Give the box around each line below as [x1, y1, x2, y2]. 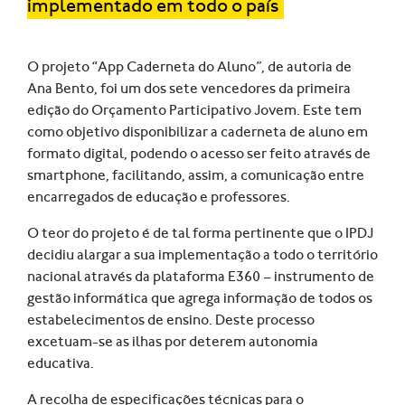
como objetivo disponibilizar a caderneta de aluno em [27, 123, 368, 141]
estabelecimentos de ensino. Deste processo [27, 311, 315, 329]
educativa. [27, 354, 94, 372]
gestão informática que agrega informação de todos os [27, 289, 372, 307]
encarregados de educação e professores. [27, 188, 290, 206]
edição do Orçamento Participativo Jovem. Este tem [27, 101, 362, 119]
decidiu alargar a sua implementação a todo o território [27, 246, 378, 264]
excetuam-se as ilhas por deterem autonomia [27, 333, 318, 351]
